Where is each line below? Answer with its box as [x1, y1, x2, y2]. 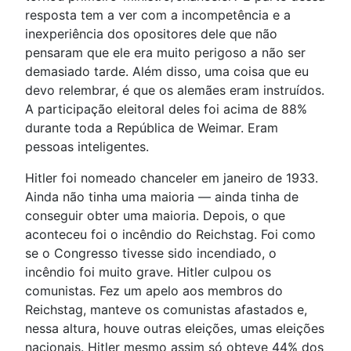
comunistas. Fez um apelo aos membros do [25, 283, 283, 299]
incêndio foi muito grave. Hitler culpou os [25, 264, 271, 280]
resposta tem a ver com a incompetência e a [25, 7, 291, 24]
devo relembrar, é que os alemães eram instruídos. [25, 82, 324, 99]
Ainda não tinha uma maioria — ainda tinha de [25, 189, 299, 205]
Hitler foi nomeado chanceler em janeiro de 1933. [25, 170, 318, 186]
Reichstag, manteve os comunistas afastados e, [25, 302, 307, 318]
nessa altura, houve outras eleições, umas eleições [25, 320, 324, 337]
